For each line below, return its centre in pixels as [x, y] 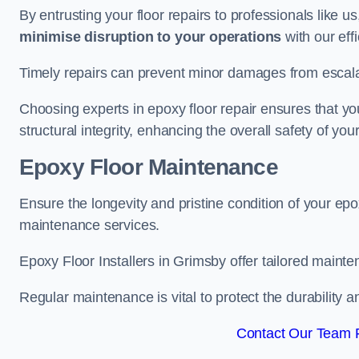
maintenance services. [90, 225]
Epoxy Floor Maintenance [149, 167]
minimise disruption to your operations [151, 37]
